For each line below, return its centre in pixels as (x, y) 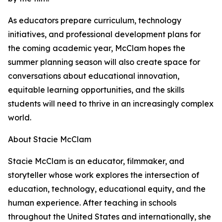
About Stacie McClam (50, 139)
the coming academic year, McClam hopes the (97, 48)
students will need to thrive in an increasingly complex (111, 104)
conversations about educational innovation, (94, 76)
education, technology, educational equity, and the (107, 189)
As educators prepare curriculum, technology (95, 21)
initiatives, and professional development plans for (104, 34)
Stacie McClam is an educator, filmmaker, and (96, 161)
